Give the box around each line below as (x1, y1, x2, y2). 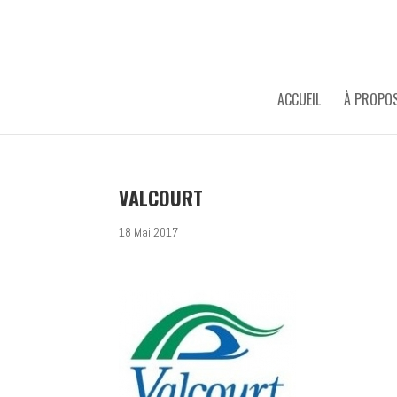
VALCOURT (119, 183, 204, 212)
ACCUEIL (276, 89, 321, 110)
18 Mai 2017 (119, 224, 179, 240)
